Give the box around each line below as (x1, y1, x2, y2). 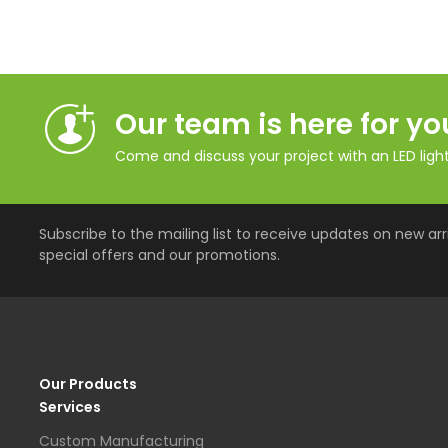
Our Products (39, 374, 137, 394)
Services (39, 397, 101, 417)
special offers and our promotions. (39, 245, 280, 265)
